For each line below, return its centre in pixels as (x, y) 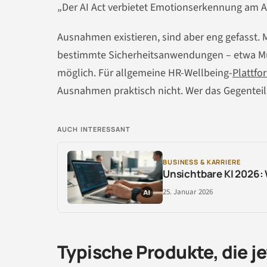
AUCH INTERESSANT (94, 129)
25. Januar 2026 (188, 192)
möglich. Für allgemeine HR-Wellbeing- (145, 73)
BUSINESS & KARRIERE (202, 162)
